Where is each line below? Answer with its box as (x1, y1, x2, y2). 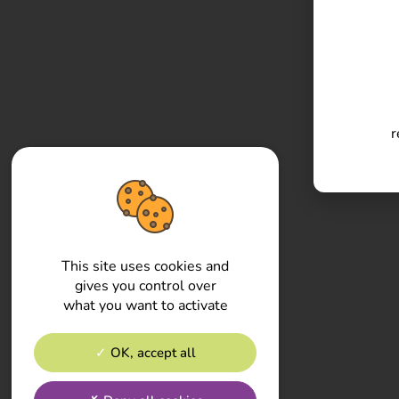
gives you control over (74, 275, 216, 296)
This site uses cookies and (61, 256, 230, 276)
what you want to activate (62, 295, 228, 315)
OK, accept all (106, 343, 196, 362)
